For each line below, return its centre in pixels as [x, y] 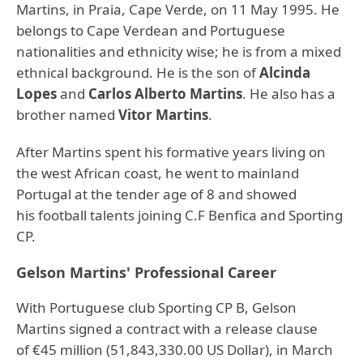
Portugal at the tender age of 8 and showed [156, 194]
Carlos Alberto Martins [165, 94]
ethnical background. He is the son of [138, 73]
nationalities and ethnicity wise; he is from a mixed [179, 51]
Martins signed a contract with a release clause [167, 329]
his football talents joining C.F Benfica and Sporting [179, 215]
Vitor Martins [163, 115]
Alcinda [285, 73]
